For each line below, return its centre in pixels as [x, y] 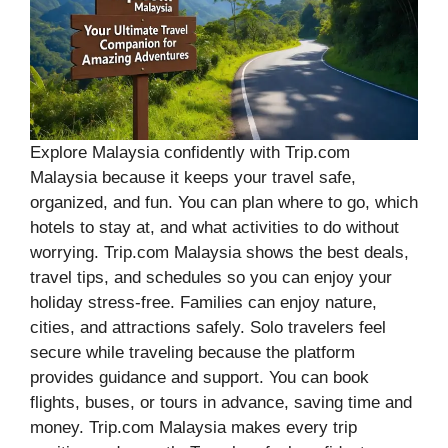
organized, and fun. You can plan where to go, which [224, 202]
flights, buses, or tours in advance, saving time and [221, 402]
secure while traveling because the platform [192, 352]
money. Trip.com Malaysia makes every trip [193, 427]
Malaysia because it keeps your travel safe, [193, 177]
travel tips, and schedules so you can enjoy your [211, 277]
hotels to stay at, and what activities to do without [214, 227]
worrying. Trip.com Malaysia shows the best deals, [219, 252]
